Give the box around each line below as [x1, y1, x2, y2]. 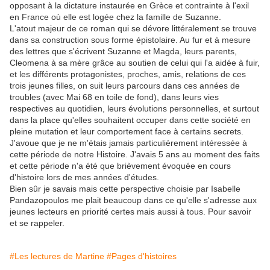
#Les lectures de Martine [10, 251, 104, 262]
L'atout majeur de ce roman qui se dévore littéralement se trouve [10, 24, 257, 34]
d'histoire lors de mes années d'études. [10, 172, 159, 183]
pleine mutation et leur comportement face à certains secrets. [10, 127, 243, 137]
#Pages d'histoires [107, 251, 177, 262]
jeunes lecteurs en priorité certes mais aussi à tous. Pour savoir [10, 207, 251, 217]
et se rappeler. [10, 218, 64, 228]
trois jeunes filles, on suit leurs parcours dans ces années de [10, 81, 240, 91]
